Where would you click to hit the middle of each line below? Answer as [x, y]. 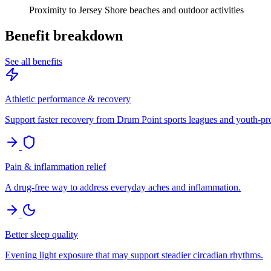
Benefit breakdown [64, 36]
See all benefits [34, 62]
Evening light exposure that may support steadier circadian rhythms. [134, 255]
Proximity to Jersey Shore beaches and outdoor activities [136, 10]
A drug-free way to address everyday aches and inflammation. [123, 188]
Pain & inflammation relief [55, 167]
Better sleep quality [41, 235]
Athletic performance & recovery [68, 99]
